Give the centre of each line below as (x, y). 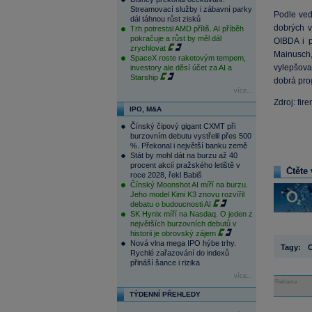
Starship (144, 77)
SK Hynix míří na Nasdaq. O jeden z (191, 214)
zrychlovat (148, 48)
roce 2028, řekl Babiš (166, 175)
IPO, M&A (145, 109)
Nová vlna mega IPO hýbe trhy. (183, 243)
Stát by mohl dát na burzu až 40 (184, 155)
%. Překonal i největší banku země (188, 146)
